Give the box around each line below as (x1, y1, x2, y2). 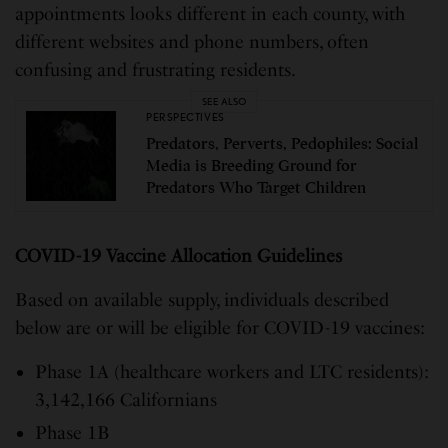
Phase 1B (35, 421, 110, 444)
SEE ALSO (202, 95, 246, 108)
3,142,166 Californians (35, 388, 217, 411)
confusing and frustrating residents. (15, 58, 300, 81)
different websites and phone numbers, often (15, 30, 370, 53)
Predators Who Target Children (146, 178, 366, 199)
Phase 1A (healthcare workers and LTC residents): (35, 360, 428, 383)
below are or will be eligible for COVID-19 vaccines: (15, 316, 426, 339)
